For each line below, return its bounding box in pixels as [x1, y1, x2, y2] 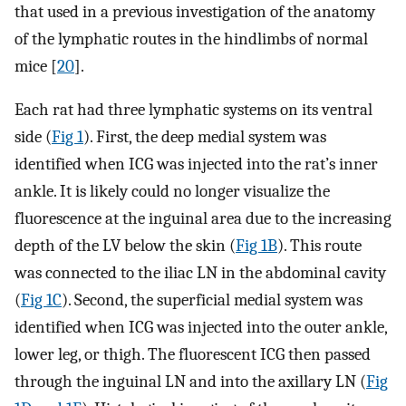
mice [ [14, 55, 57, 76]
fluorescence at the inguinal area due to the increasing [14, 208, 391, 229]
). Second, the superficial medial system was [62, 290, 362, 311]
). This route [277, 236, 362, 256]
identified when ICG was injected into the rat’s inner [14, 154, 378, 175]
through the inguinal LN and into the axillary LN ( [14, 372, 366, 392]
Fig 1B [236, 236, 277, 256]
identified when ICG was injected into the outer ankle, [14, 317, 387, 338]
